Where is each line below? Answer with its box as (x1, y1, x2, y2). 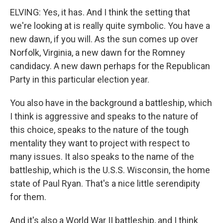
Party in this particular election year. (10, 74, 149, 85)
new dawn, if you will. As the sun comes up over (10, 34, 198, 44)
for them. (10, 192, 46, 202)
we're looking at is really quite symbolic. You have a (10, 20, 210, 31)
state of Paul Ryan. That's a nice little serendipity (10, 178, 200, 189)
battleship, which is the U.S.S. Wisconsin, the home (10, 165, 210, 175)
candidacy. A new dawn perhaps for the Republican (10, 61, 210, 71)
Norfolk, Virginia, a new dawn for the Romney (10, 47, 185, 58)
